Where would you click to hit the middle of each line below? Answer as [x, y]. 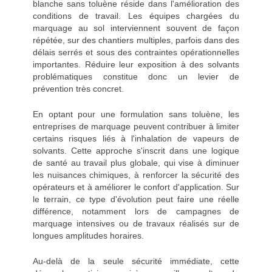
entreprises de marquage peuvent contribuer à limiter [136, 127]
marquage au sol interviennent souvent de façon [136, 28]
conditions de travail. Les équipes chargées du [136, 16]
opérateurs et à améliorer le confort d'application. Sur [136, 187]
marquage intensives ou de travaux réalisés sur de [136, 224]
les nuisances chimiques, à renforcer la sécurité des [136, 175]
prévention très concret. [78, 89]
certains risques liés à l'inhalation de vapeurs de [136, 139]
